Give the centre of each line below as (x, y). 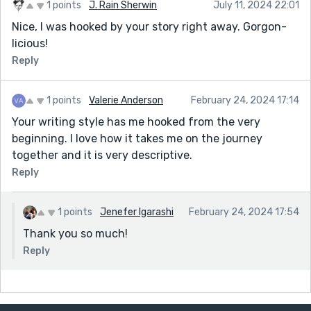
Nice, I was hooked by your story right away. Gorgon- (149, 26)
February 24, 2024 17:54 (244, 212)
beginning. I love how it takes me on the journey (137, 138)
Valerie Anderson (126, 100)
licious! (30, 43)
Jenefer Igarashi (137, 212)
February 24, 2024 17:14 (245, 100)
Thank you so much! (75, 233)
